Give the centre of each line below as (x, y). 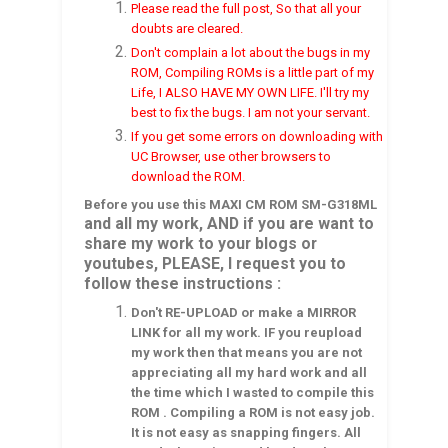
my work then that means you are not (247, 352)
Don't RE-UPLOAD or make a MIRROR (244, 312)
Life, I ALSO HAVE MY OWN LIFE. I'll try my (250, 93)
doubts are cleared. (187, 29)
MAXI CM (237, 204)
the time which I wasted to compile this (253, 392)
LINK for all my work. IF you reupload (247, 332)
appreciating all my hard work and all (249, 372)
